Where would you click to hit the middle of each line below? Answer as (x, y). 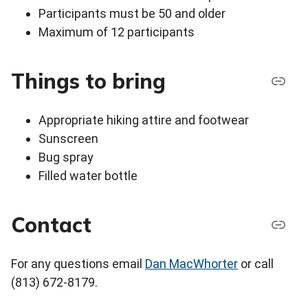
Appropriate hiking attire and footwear (144, 120)
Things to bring (88, 81)
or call (256, 264)
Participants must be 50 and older (132, 14)
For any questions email (78, 264)
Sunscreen (68, 139)
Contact (51, 224)
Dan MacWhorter (191, 264)
